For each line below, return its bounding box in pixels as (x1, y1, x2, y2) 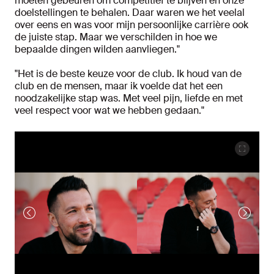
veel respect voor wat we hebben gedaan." (15, 104, 204, 117)
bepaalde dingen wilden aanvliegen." (15, 43, 180, 56)
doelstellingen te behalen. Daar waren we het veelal (15, 6, 245, 19)
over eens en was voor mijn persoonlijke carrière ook (15, 18, 248, 31)
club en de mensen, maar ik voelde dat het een (15, 80, 223, 92)
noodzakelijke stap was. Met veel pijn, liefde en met (15, 92, 243, 105)
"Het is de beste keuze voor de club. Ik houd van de (15, 67, 242, 80)
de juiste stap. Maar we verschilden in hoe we (15, 31, 217, 43)
